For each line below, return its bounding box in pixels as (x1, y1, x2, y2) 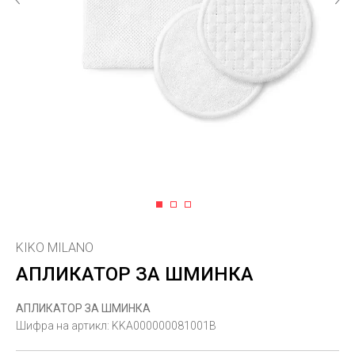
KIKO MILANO (16, 240, 94, 255)
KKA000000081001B (112, 319, 216, 332)
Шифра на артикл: (16, 319, 112, 332)
